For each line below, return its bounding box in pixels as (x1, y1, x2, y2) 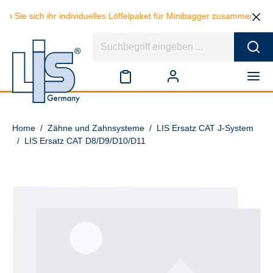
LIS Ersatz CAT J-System (157, 123, 253, 133)
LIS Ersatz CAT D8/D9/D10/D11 (24, 136, 146, 146)
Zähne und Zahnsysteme (48, 123, 144, 133)
